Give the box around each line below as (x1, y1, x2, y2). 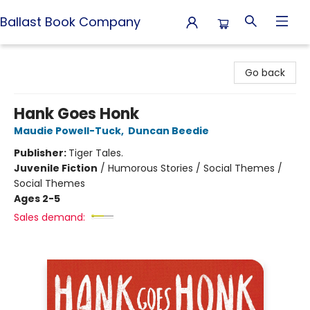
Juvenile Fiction (14, 161, 98, 175)
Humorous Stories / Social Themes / (108, 161, 282, 175)
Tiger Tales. (69, 146, 123, 160)
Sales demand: (14, 210, 85, 224)
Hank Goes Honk (14, 103, 139, 125)
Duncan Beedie (128, 124, 209, 138)
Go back (245, 66, 285, 80)
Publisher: (14, 146, 69, 160)
